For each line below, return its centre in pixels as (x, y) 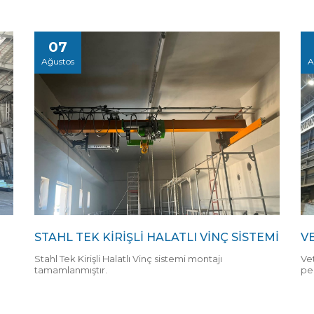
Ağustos (58, 62)
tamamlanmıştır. (71, 270)
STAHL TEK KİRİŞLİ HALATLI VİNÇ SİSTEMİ (157, 238)
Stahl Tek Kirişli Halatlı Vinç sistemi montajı (128, 259)
